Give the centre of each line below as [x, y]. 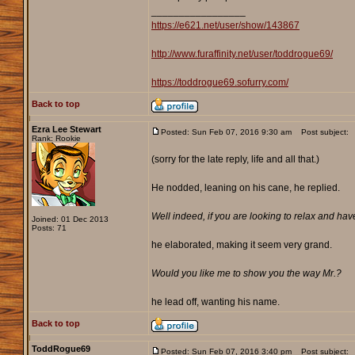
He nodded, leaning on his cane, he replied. [245, 188]
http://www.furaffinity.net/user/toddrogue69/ [242, 54]
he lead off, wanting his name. [215, 302]
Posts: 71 [49, 228]
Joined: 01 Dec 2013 [70, 219]
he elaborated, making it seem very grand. [241, 245]
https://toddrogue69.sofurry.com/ [219, 83]
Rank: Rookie [56, 139]
